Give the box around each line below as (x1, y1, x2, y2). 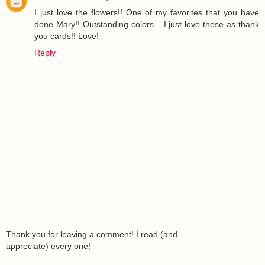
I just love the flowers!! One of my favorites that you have (34, 7, 259, 17)
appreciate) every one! (6, 241, 91, 251)
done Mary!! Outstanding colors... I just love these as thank (34, 19, 259, 29)
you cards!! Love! (34, 31, 99, 41)
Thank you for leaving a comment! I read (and (6, 230, 177, 240)
